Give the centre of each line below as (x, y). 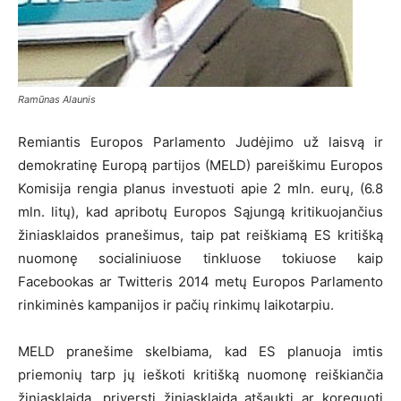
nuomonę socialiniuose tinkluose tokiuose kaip (200, 258)
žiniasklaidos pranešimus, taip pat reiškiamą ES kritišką (200, 235)
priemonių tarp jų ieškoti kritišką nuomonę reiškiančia (200, 374)
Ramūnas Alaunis (57, 99)
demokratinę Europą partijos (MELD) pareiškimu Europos (200, 165)
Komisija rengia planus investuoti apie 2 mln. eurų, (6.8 (200, 188)
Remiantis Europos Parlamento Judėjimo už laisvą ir (200, 141)
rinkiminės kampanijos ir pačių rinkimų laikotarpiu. (176, 304)
